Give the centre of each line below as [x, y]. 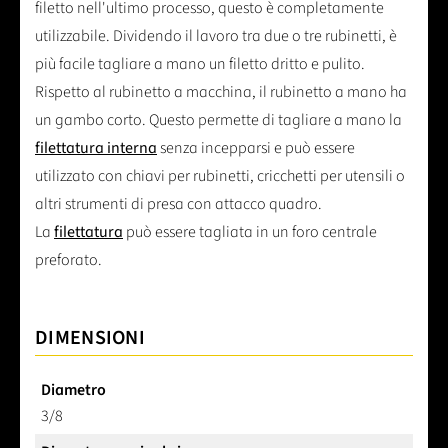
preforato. [68, 260]
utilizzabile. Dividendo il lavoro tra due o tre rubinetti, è [216, 36]
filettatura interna [96, 148]
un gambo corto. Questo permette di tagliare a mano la [218, 120]
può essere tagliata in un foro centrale [250, 232]
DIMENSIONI [90, 338]
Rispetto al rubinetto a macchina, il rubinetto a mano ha [221, 92]
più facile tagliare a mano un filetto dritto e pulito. [200, 64]
